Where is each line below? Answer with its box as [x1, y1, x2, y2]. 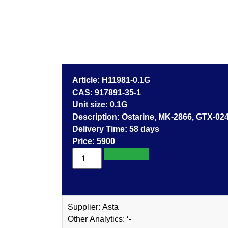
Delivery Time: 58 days [129, 125, 159, 133]
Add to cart [104, 149, 149, 159]
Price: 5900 [97, 137, 115, 146]
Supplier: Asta [102, 203, 119, 211]
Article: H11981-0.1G [102, 76, 150, 84]
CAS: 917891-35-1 [95, 88, 141, 97]
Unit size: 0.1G [110, 100, 127, 109]
